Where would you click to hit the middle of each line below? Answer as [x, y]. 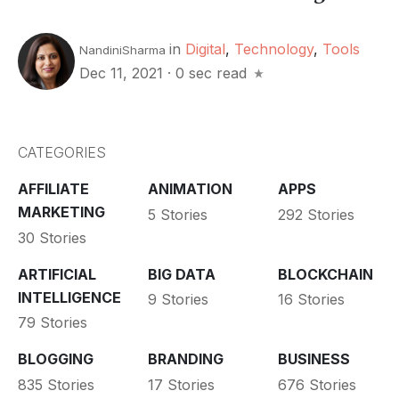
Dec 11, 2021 [123, 73]
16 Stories [311, 300]
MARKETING [61, 212]
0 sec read [211, 73]
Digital [205, 49]
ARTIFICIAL [57, 274]
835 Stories [56, 384]
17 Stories [181, 384]
